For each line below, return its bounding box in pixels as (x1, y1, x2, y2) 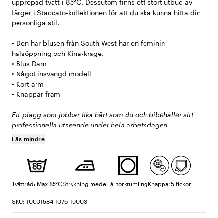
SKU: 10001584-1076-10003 (12, 198, 87, 205)
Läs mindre (12, 135, 45, 143)
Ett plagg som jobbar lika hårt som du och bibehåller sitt (12, 110, 194, 119)
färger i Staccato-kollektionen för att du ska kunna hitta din (12, 8, 200, 17)
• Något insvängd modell (12, 70, 91, 78)
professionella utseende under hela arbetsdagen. (12, 121, 169, 129)
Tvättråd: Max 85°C (12, 181, 62, 188)
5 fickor (171, 181, 191, 188)
